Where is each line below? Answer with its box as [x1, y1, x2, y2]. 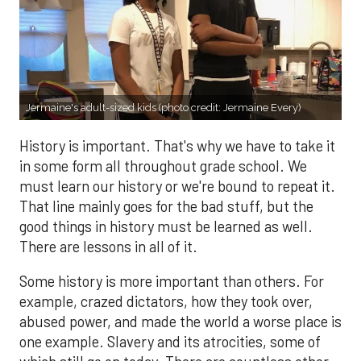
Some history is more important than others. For [19, 272, 324, 291]
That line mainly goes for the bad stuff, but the [19, 197, 313, 215]
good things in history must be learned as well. [19, 217, 313, 235]
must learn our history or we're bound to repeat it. [19, 176, 335, 195]
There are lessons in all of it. [19, 237, 197, 255]
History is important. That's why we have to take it [19, 136, 335, 155]
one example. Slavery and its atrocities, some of [19, 333, 321, 351]
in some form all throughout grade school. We [19, 156, 307, 175]
